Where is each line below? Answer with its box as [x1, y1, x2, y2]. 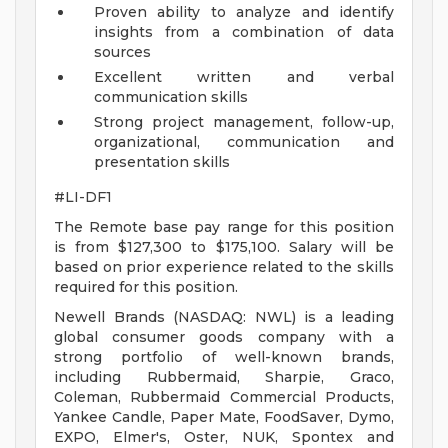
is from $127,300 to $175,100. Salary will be [54, 238, 394, 257]
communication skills [94, 88, 248, 107]
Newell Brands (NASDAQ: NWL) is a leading [54, 308, 394, 327]
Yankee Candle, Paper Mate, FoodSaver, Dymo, [54, 408, 394, 427]
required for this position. [54, 278, 238, 297]
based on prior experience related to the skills [54, 258, 394, 277]
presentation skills [94, 153, 230, 172]
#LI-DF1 [54, 188, 112, 207]
